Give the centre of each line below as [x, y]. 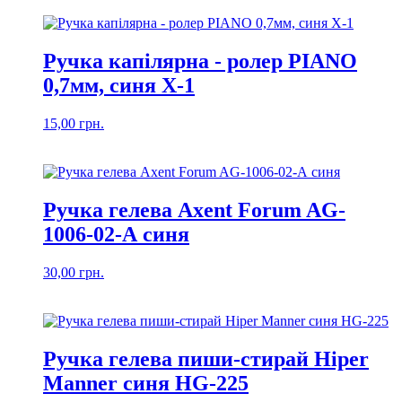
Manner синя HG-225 [146, 383]
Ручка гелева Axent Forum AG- [194, 210]
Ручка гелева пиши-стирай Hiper [206, 358]
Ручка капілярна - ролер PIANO [200, 61]
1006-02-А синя [116, 234]
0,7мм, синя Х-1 [119, 86]
